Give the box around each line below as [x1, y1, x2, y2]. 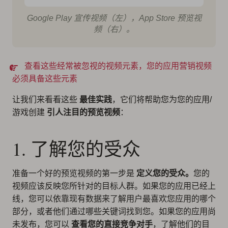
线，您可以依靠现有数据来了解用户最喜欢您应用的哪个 [12, 194, 216, 204]
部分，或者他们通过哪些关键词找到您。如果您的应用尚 [12, 207, 216, 216]
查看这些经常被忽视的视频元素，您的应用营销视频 [24, 62, 212, 71]
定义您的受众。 [136, 169, 193, 178]
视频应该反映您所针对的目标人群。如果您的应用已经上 [12, 182, 216, 191]
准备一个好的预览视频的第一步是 [12, 169, 136, 178]
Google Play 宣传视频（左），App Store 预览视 [26, 14, 202, 23]
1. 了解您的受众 [12, 136, 140, 161]
